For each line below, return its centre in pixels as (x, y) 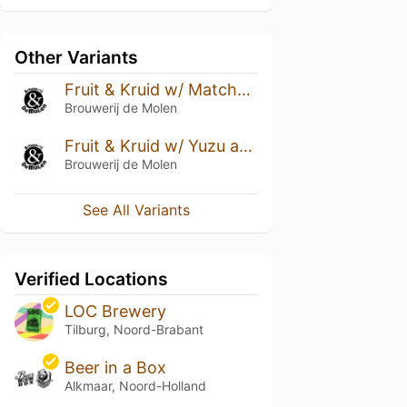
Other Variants (76, 57)
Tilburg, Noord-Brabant (134, 329)
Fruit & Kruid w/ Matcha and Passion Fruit (243, 89)
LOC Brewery (115, 311)
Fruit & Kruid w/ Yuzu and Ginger (245, 145)
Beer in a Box (115, 367)
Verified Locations (91, 278)
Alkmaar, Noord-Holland (135, 385)
